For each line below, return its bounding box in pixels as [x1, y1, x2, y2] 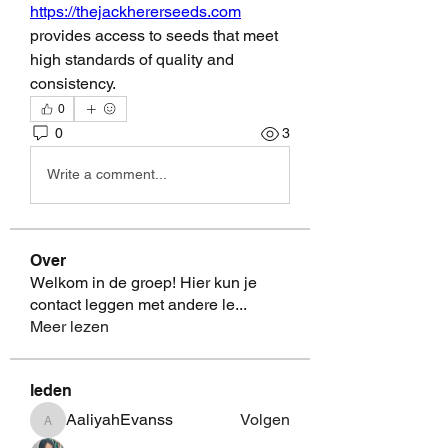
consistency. [30, 73, 116, 93]
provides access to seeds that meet [30, 25, 278, 45]
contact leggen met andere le [30, 294, 235, 314]
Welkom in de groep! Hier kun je [30, 272, 257, 292]
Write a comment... [47, 166, 167, 183]
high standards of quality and [30, 49, 234, 69]
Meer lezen [30, 316, 109, 336]
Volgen [240, 409, 290, 429]
